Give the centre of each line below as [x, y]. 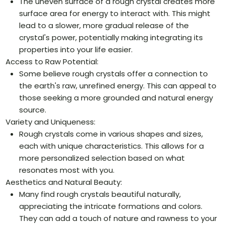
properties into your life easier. [76, 50]
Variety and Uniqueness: [51, 122]
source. [33, 110]
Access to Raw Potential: [52, 62]
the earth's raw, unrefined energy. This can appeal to [118, 86]
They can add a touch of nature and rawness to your [118, 218]
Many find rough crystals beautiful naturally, [100, 194]
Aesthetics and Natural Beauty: [64, 182]
